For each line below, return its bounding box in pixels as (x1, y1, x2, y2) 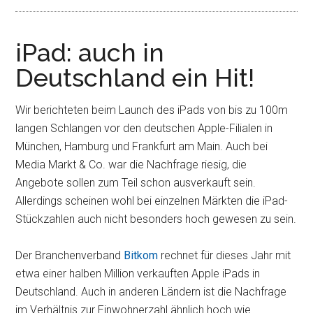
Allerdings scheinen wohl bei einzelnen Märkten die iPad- (15, 194, 289, 208)
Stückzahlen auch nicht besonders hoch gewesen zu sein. (15, 212, 297, 226)
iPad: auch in (15, 38, 165, 67)
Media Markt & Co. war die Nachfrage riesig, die (15, 158, 247, 171)
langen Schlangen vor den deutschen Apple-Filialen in (15, 122, 273, 135)
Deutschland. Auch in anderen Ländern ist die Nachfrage (15, 285, 287, 298)
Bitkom (124, 249, 159, 262)
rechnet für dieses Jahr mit (158, 249, 291, 262)
